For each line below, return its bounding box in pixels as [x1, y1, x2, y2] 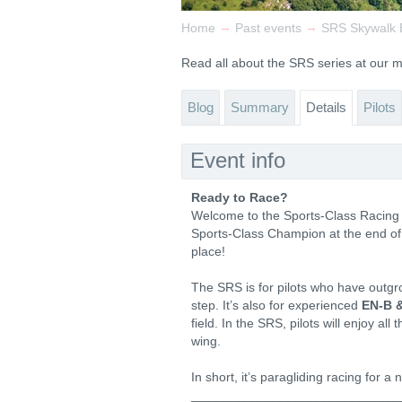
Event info [190, 148, 285, 172]
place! [191, 244, 225, 258]
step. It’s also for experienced [191, 298, 362, 312]
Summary [231, 100, 289, 115]
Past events [235, 21, 301, 36]
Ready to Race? [191, 190, 288, 205]
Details [306, 100, 346, 115]
